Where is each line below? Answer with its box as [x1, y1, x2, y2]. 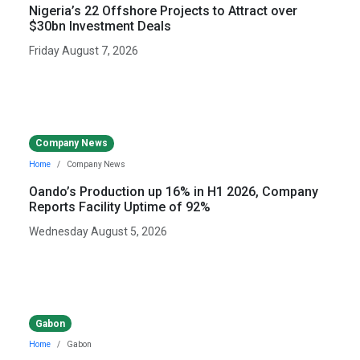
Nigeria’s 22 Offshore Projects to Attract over [29, 3, 297, 19]
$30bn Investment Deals [29, 18, 171, 35]
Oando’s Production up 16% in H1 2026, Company [29, 183, 318, 199]
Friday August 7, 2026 [29, 44, 138, 58]
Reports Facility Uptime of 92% [29, 198, 211, 215]
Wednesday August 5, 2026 [29, 224, 167, 238]
